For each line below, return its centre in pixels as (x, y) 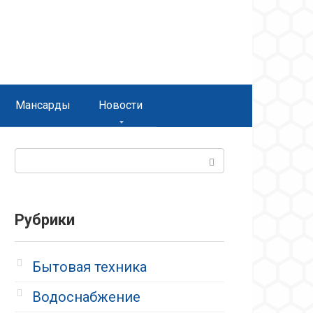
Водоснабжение (86, 297)
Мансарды (43, 105)
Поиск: (37, 158)
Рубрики (45, 219)
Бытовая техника (89, 267)
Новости (121, 105)
